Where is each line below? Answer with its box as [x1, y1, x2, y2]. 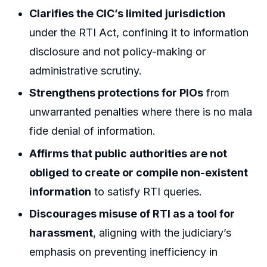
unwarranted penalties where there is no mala [29, 105, 253, 119]
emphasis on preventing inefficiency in [29, 246, 218, 259]
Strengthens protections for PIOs [29, 86, 204, 100]
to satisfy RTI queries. [91, 185, 203, 198]
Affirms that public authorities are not [29, 147, 228, 160]
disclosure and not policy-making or [29, 45, 206, 58]
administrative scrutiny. [29, 64, 142, 77]
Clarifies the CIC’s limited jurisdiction [29, 7, 226, 20]
